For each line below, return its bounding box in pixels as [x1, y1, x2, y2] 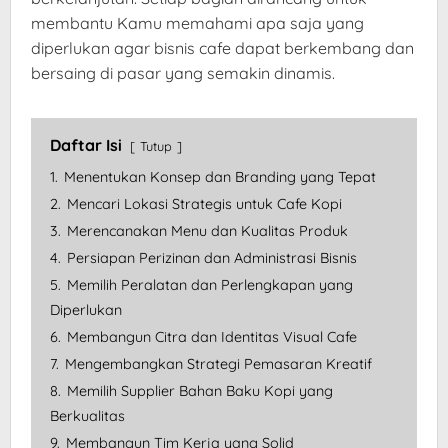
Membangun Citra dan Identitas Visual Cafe [67, 328, 357, 347]
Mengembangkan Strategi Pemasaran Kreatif [65, 355, 372, 374]
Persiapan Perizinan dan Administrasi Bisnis [67, 249, 357, 268]
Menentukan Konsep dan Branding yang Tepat [64, 168, 376, 187]
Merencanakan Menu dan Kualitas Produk [67, 222, 348, 241]
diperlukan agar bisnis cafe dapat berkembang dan [31, 38, 414, 59]
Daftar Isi [50, 135, 122, 156]
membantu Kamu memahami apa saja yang [31, 13, 364, 34]
